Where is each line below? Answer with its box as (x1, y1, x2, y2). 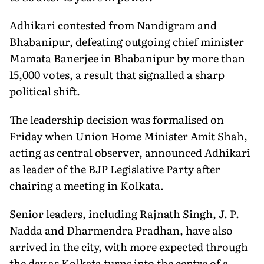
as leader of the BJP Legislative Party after (9, 160, 220, 177)
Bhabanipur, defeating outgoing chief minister (9, 33, 244, 49)
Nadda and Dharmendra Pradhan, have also (9, 222, 233, 238)
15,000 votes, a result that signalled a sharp (9, 66, 225, 82)
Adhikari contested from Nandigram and (9, 16, 217, 33)
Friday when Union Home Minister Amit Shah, (9, 127, 247, 144)
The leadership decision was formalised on (9, 111, 224, 127)
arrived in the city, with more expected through (9, 238, 248, 255)
